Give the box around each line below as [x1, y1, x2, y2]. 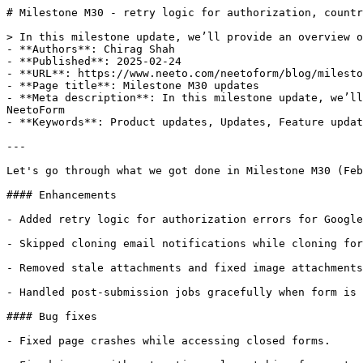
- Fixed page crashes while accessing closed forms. [6, 335, 331, 347]
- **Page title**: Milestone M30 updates [6, 79, 259, 92]
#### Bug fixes [6, 310, 97, 322]
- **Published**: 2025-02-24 [6, 55, 181, 67]
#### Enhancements [6, 189, 117, 201]
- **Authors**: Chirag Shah [6, 43, 175, 55]
